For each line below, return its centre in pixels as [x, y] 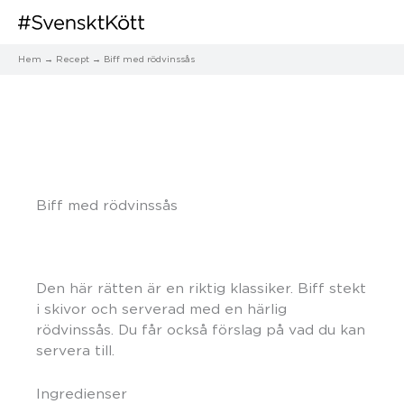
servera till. [75, 350]
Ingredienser [82, 394]
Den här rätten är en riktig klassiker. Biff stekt [201, 288]
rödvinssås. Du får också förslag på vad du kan [201, 329]
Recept [73, 59]
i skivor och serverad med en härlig [161, 308]
